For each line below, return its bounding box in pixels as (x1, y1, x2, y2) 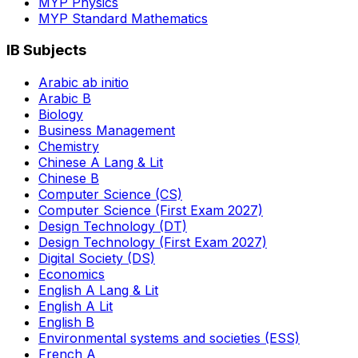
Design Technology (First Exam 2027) (38, 234, 267, 250)
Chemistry (38, 138, 99, 154)
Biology (38, 106, 83, 122)
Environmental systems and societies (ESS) (38, 330, 300, 346)
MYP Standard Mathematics (38, 10, 208, 26)
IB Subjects (6, 41, 86, 60)
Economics (38, 266, 105, 282)
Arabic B (38, 90, 91, 106)
